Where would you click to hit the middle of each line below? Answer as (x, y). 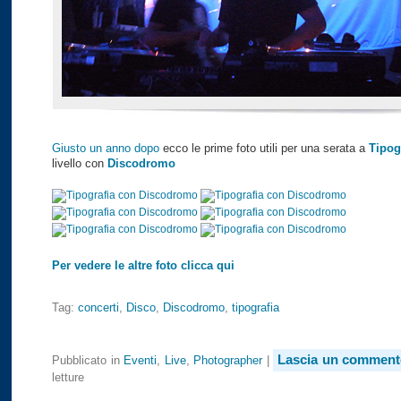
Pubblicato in (88, 360)
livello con (80, 163)
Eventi (141, 360)
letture (68, 377)
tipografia (256, 307)
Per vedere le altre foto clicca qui (143, 265)
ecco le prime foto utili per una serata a (264, 148)
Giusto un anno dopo (106, 148)
